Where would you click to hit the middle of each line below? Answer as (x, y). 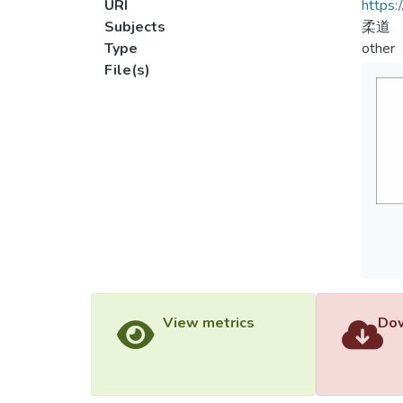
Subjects (135, 27)
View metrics (208, 323)
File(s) (127, 70)
